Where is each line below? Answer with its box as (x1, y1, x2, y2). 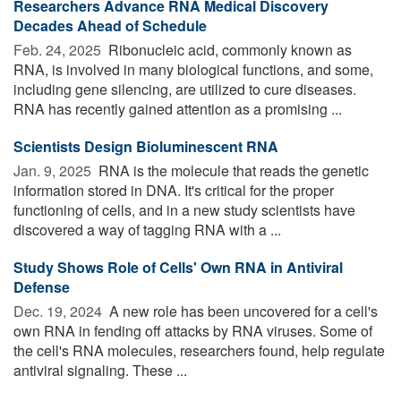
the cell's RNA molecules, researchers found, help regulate (13, 339, 385, 361)
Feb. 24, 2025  (13, 38, 105, 60)
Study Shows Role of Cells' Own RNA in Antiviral (13, 256, 343, 277)
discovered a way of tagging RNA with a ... (13, 218, 281, 240)
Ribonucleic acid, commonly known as (105, 38, 352, 60)
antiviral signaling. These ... (13, 359, 187, 380)
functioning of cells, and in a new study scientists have (13, 199, 355, 220)
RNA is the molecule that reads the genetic (95, 159, 369, 181)
